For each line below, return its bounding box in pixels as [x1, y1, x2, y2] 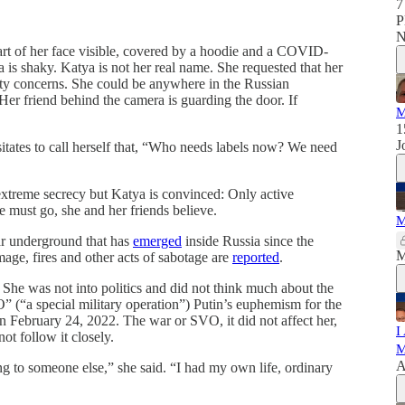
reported [232, 250, 279, 266]
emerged [133, 233, 182, 250]
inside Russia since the [182, 233, 314, 250]
